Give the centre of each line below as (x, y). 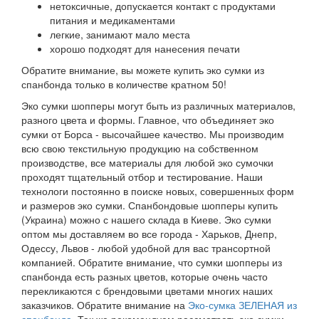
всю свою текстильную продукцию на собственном (140, 148)
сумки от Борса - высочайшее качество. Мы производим (153, 134)
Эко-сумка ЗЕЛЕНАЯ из (242, 305)
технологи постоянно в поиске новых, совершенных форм (158, 191)
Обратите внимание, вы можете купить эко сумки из (143, 70)
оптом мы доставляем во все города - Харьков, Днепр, (149, 234)
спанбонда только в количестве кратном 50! (124, 84)
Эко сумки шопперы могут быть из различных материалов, (158, 105)
